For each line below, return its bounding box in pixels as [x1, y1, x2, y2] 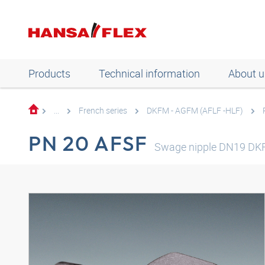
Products [28, 66, 70, 80]
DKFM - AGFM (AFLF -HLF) [147, 105, 243, 116]
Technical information [99, 66, 200, 80]
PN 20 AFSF [28, 130, 148, 156]
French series [79, 105, 127, 116]
